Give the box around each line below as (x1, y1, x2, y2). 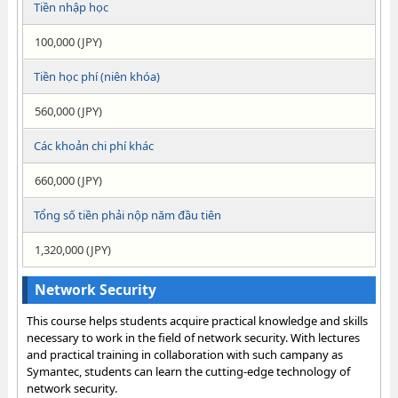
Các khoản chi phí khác (33, 138, 154, 154)
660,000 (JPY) (34, 172, 102, 188)
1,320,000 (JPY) (34, 242, 111, 258)
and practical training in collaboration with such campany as (26, 346, 343, 362)
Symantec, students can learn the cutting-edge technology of (26, 363, 350, 379)
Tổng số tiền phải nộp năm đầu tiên (33, 207, 221, 223)
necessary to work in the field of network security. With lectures (26, 330, 360, 346)
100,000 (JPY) (34, 34, 102, 50)
